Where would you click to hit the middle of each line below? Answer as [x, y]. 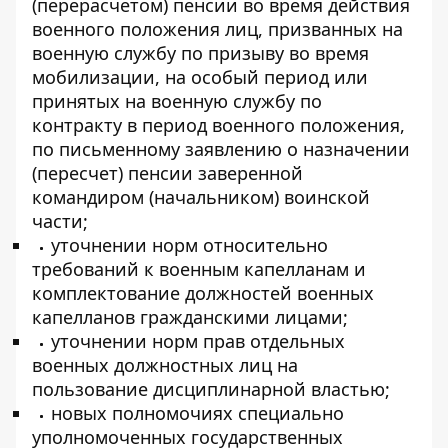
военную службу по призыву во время [200, 53]
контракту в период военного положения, [218, 125]
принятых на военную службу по [177, 101]
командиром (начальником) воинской [201, 197]
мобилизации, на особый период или [200, 77]
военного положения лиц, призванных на [217, 29]
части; [60, 221]
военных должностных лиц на [165, 365]
